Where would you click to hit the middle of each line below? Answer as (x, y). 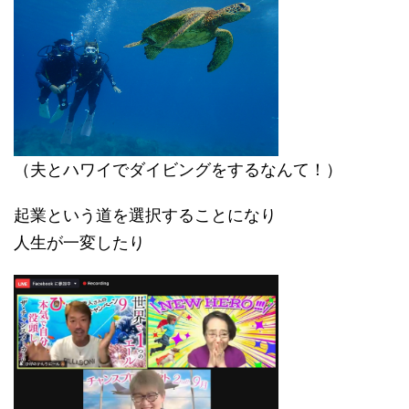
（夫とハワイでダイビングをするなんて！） (178, 170)
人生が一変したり (79, 243)
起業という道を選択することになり (145, 215)
